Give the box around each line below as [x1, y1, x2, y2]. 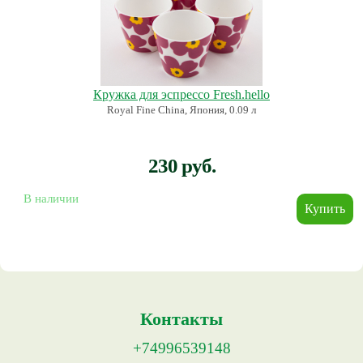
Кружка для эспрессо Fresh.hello [93, 88, 270, 102]
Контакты [140, 309, 223, 329]
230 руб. [147, 155, 216, 177]
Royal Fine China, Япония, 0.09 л [107, 104, 256, 117]
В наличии [23, 192, 79, 206]
